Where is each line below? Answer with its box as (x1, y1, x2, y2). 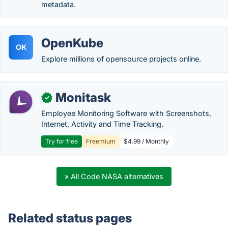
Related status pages (8, 211, 132, 225)
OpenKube (41, 36, 103, 50)
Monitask (55, 90, 111, 105)
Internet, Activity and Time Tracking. (41, 120, 163, 128)
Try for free (45, 137, 78, 145)
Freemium (86, 137, 116, 145)
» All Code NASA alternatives (65, 172, 163, 181)
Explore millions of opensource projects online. (41, 54, 201, 63)
